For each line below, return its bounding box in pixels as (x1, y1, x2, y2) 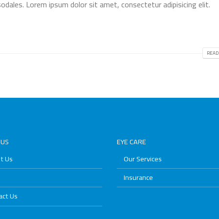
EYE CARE (117, 134, 146, 148)
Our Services (124, 152, 162, 165)
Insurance (124, 170, 153, 184)
